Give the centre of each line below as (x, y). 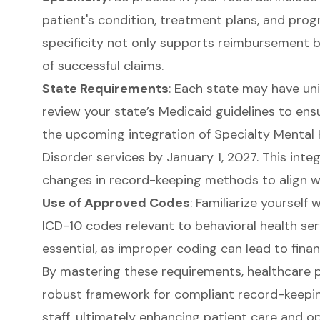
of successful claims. (102, 65)
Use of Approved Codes (116, 202)
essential (68, 248)
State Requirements (105, 88)
